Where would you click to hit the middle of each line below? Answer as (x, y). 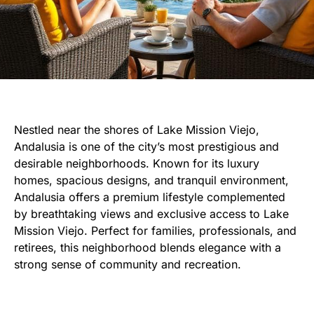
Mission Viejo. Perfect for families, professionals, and (155, 230)
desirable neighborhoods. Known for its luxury (137, 163)
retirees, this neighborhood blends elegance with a (148, 247)
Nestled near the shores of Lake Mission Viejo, (137, 129)
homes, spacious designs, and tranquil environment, (151, 180)
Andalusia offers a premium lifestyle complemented (150, 197)
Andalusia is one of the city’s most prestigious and (146, 146)
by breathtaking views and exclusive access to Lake (151, 213)
